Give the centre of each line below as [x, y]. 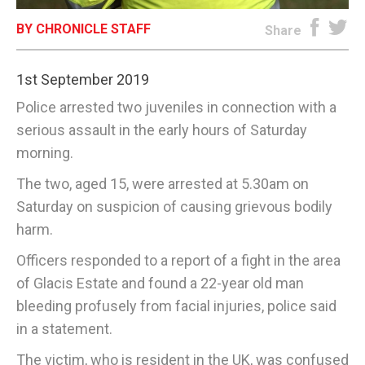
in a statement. [64, 328]
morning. [45, 152]
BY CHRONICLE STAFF [84, 29]
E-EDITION [182, 30]
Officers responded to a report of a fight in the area [178, 260]
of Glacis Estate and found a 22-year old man [160, 283]
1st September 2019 [83, 79]
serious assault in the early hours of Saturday [162, 130]
